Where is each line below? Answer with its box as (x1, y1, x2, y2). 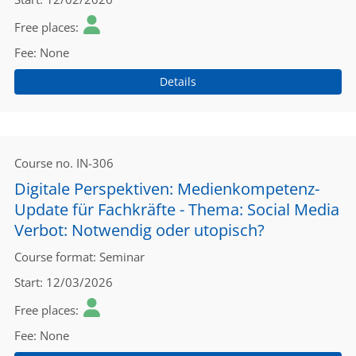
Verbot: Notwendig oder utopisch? (14, 219, 265, 241)
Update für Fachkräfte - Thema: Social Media (14, 199, 339, 220)
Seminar (99, 249, 145, 265)
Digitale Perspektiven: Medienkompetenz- (14, 178, 319, 199)
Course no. (14, 155, 73, 171)
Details (160, 74, 196, 89)
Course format (14, 249, 93, 265)
